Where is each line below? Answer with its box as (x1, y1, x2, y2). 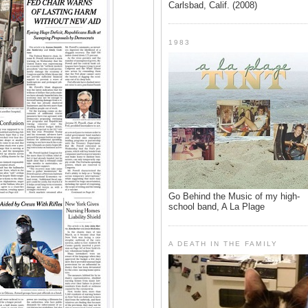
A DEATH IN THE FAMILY (168, 240, 278, 248)
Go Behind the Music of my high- (168, 191, 300, 202)
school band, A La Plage (168, 201, 265, 212)
